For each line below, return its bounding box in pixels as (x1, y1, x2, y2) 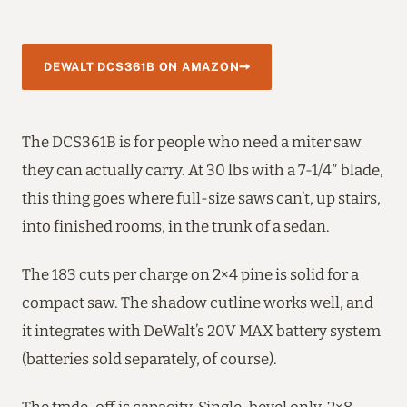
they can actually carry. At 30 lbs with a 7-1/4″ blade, (22, 160, 383, 179)
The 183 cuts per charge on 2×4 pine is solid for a (22, 264, 359, 283)
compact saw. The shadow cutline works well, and (22, 293, 373, 312)
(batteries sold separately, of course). (22, 349, 277, 368)
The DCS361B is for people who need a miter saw (22, 132, 362, 151)
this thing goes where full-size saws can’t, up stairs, (22, 188, 381, 207)
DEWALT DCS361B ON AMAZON (44, 59, 240, 74)
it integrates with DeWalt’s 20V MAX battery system (22, 321, 381, 340)
